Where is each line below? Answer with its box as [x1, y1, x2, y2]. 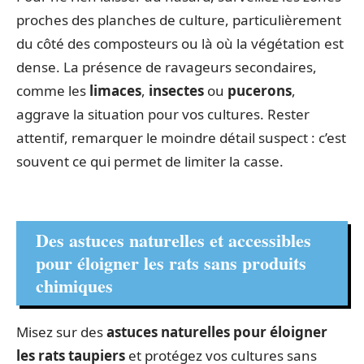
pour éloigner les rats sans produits [36, 249, 306, 276]
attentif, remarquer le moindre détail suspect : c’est [16, 128, 346, 147]
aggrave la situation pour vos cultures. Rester [16, 105, 310, 123]
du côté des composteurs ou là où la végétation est [16, 34, 344, 53]
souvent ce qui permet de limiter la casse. [16, 152, 284, 171]
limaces [89, 81, 141, 100]
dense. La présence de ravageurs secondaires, [16, 58, 317, 76]
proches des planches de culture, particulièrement [16, 11, 341, 29]
